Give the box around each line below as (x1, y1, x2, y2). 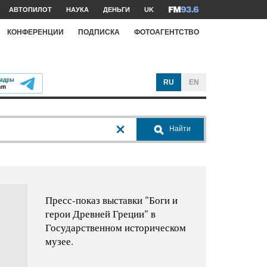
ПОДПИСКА (78, 27, 120, 36)
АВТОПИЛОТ (9, 6, 52, 13)
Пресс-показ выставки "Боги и (45, 193, 178, 207)
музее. (45, 234, 73, 249)
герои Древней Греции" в (45, 207, 156, 221)
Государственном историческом (45, 221, 186, 235)
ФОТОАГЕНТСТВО (134, 27, 199, 36)
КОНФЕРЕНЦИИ (7, 27, 64, 36)
